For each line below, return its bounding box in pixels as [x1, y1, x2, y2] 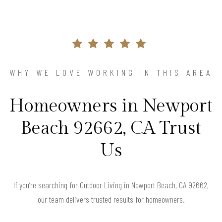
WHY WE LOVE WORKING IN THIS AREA [9, 67, 213, 78]
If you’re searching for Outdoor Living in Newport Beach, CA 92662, [13, 179, 209, 191]
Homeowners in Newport [9, 96, 213, 117]
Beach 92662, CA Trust [21, 118, 201, 139]
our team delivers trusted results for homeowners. [37, 194, 185, 205]
